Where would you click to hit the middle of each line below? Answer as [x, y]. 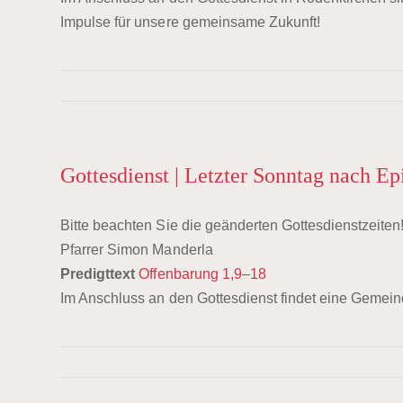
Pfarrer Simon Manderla [137, 250]
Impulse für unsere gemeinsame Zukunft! [190, 22]
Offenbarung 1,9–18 [202, 274]
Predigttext [98, 274]
